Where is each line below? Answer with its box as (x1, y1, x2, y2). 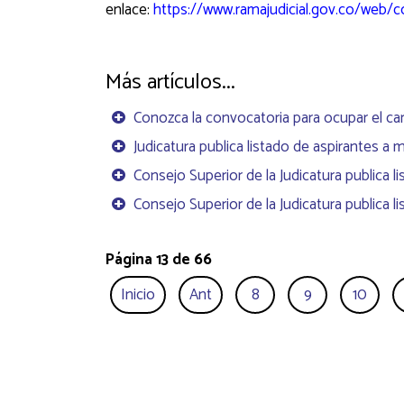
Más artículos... (106, 65, 235, 101)
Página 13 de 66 (106, 247, 212, 273)
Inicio (121, 282, 155, 308)
